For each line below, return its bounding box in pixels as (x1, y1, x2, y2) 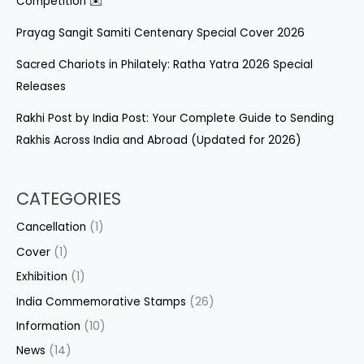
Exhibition (16, 269, 67, 285)
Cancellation (16, 219, 86, 236)
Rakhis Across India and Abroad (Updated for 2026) (16, 132, 301, 148)
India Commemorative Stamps (16, 293, 186, 310)
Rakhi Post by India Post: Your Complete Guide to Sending (16, 110, 334, 126)
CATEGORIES (16, 187, 121, 211)
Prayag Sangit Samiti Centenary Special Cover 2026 (16, 25, 305, 41)
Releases (16, 79, 66, 94)
